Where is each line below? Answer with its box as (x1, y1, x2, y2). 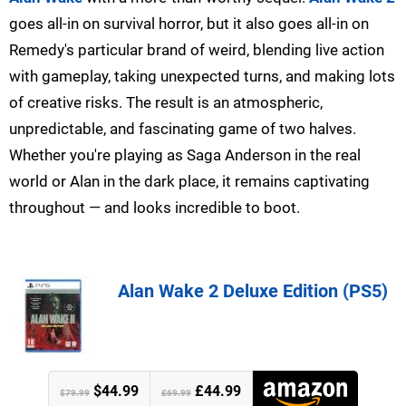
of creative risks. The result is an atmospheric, (9, 93, 323, 112)
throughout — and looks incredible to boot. (9, 198, 300, 217)
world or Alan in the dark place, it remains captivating (9, 172, 370, 191)
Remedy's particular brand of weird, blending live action (9, 41, 384, 60)
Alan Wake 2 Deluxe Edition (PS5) (118, 280, 388, 303)
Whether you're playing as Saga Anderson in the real (9, 146, 361, 165)
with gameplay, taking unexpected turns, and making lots (9, 67, 395, 86)
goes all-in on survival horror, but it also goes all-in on (9, 14, 369, 34)
